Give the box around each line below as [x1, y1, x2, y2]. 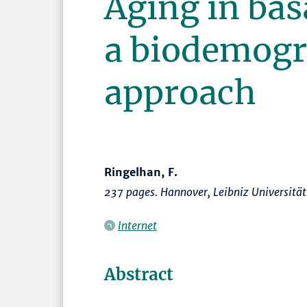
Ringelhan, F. [104, 165, 177, 180]
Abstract [104, 264, 173, 286]
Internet [118, 219, 157, 233]
